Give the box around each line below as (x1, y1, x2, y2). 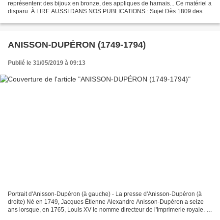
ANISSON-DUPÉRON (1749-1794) (8, 39, 146, 50)
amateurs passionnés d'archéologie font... (8, 15, 119, 23)
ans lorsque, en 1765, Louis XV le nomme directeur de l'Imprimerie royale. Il (8, 206, 209, 214)
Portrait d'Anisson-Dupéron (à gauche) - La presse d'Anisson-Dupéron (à (8, 191, 202, 198)
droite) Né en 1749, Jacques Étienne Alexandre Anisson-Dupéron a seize (8, 198, 204, 206)
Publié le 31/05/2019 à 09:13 (8, 59, 85, 66)
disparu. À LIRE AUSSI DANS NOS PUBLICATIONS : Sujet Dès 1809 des (8, 7, 202, 15)
